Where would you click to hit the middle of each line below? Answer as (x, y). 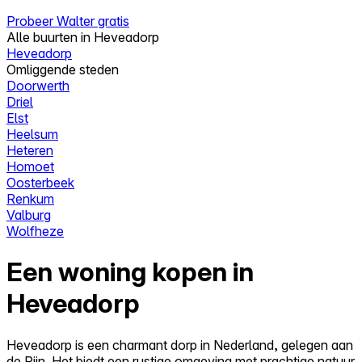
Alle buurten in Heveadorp (83, 37)
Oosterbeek (40, 182)
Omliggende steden (63, 69)
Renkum (30, 198)
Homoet (30, 166)
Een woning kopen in (130, 272)
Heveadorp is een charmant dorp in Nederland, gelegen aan (180, 345)
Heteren (30, 150)
